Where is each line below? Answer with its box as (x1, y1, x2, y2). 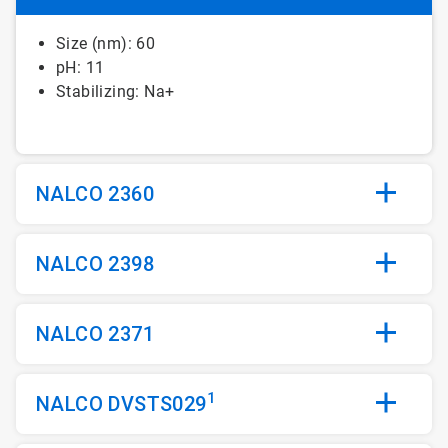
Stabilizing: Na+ (56, 81, 175, 101)
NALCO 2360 (36, 181, 154, 206)
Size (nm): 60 (56, 33, 160, 53)
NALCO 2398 (36, 251, 154, 276)
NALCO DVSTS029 (36, 391, 207, 416)
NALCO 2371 (36, 321, 154, 346)
